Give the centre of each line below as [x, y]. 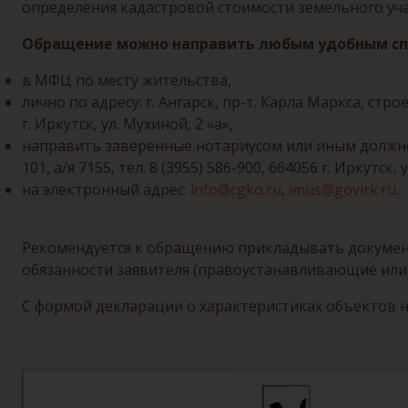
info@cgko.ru [236, 189]
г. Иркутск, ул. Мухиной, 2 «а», [127, 124]
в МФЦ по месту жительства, [127, 80]
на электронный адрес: [106, 189]
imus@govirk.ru [342, 189]
